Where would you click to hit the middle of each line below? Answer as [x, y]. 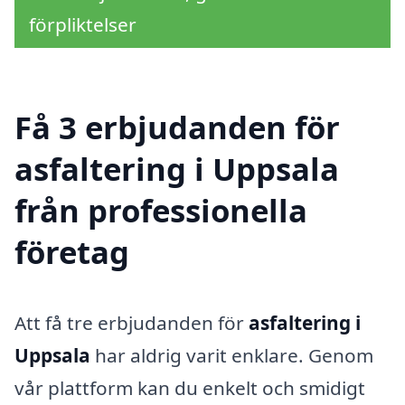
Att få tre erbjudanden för [132, 323]
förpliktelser [83, 25]
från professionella [161, 211]
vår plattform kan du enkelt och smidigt [190, 388]
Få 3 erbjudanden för [177, 127]
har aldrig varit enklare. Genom [232, 356]
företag [72, 252]
